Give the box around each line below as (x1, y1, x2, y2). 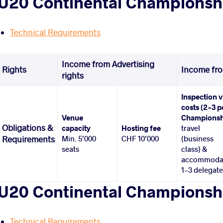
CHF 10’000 (121, 133, 159, 144)
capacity (62, 123, 91, 133)
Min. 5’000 (62, 133, 97, 144)
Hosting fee (121, 123, 161, 133)
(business (181, 133, 214, 144)
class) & (181, 144, 208, 154)
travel (181, 123, 201, 133)
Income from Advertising (62, 59, 155, 70)
